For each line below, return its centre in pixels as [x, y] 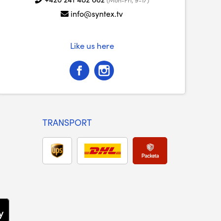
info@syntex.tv [97, 14]
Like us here [92, 45]
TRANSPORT [67, 122]
